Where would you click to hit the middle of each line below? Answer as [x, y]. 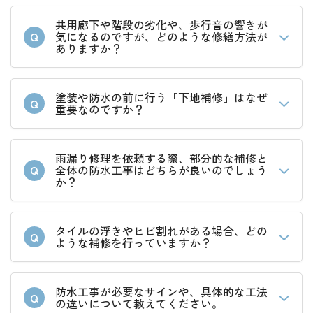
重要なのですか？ [100, 110]
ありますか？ [89, 49]
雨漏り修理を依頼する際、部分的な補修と [161, 159]
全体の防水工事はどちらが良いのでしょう [161, 170]
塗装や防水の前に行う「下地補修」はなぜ [161, 98]
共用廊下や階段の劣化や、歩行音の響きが [161, 25]
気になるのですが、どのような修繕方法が [161, 37]
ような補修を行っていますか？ [133, 243]
